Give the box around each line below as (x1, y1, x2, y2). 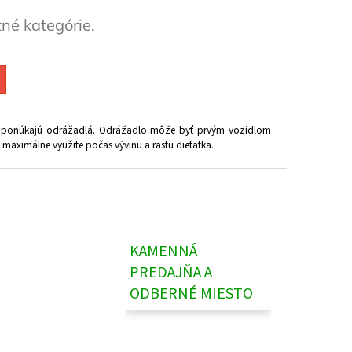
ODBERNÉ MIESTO (130, 283, 254, 306)
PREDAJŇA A (130, 262, 213, 284)
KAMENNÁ (130, 240, 198, 263)
